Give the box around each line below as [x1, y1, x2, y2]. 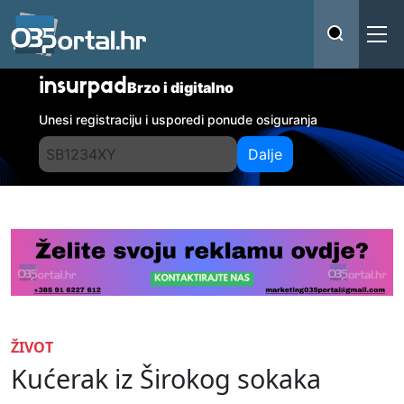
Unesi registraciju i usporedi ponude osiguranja [39, 112, 318, 127]
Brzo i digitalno [127, 78, 234, 96]
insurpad [39, 77, 128, 98]
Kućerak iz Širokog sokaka [11, 360, 321, 396]
